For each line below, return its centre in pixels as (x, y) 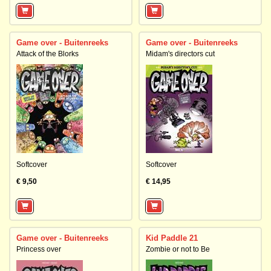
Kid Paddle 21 (172, 238)
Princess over (39, 249)
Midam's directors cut (180, 54)
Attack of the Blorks (47, 54)
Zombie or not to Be (178, 249)
